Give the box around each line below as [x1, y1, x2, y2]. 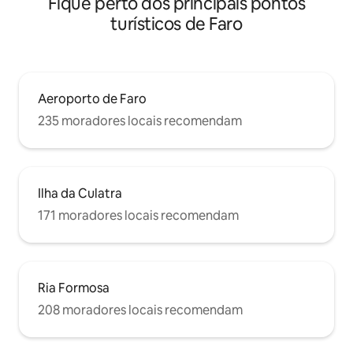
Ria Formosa [38, 279, 110, 296]
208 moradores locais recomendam [38, 301, 243, 318]
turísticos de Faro [110, 12, 243, 35]
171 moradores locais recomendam [38, 206, 239, 224]
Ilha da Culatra [38, 184, 122, 202]
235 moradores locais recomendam [38, 112, 242, 129]
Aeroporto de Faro [38, 90, 147, 107]
